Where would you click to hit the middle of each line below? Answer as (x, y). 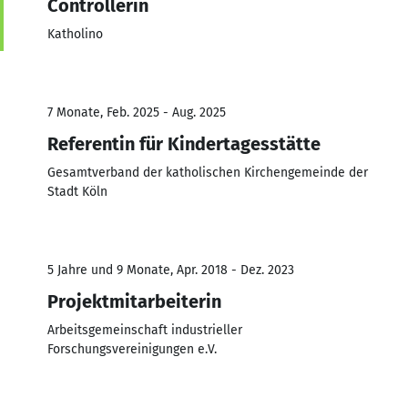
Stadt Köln (77, 191)
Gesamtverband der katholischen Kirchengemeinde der (208, 172)
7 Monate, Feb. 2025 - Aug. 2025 (137, 112)
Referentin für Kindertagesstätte (184, 143)
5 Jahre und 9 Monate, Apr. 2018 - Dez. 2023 (171, 270)
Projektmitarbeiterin (134, 301)
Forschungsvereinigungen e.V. (132, 349)
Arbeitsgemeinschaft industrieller (145, 330)
